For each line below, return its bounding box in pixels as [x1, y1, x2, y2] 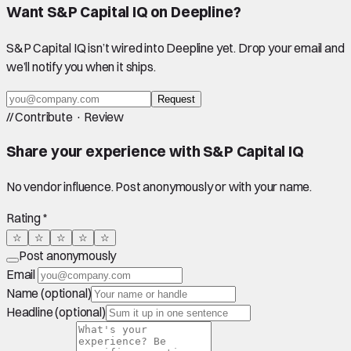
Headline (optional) [6, 304, 106, 320]
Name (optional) [6, 285, 92, 302]
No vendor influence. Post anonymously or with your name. [6, 179, 313, 195]
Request [157, 93, 195, 105]
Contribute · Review [13, 109, 125, 125]
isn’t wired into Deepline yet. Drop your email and [85, 40, 345, 56]
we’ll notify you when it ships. [6, 59, 156, 74]
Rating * [6, 210, 48, 226]
